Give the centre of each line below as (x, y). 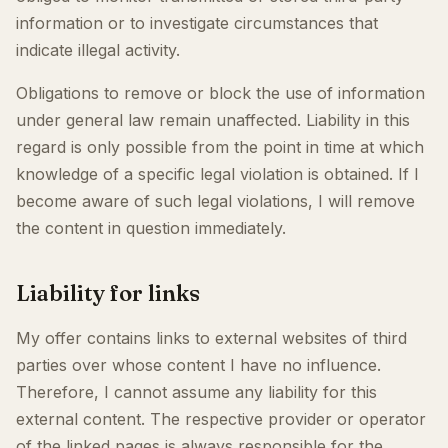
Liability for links (108, 293)
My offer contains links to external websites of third (211, 338)
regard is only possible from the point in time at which (220, 147)
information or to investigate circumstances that (197, 23)
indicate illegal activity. (98, 50)
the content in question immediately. (151, 228)
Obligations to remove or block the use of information (220, 93)
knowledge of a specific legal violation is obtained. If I (217, 174)
